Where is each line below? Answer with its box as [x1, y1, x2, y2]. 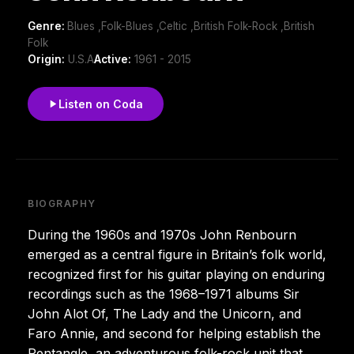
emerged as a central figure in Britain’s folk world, [28, 246, 326, 262]
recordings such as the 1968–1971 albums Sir [28, 285, 299, 302]
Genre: [28, 19, 67, 32]
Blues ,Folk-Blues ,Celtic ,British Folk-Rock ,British [67, 19, 314, 32]
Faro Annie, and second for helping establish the [28, 325, 321, 341]
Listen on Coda [58, 96, 143, 111]
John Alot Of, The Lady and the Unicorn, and [28, 305, 301, 322]
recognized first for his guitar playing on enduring [28, 265, 325, 282]
